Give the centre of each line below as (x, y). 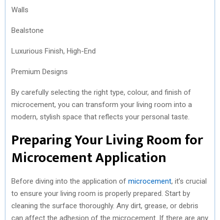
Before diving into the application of (70, 181)
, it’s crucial (189, 181)
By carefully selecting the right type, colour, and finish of (101, 92)
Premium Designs (40, 71)
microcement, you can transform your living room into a (102, 104)
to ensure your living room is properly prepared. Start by (101, 193)
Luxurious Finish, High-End (54, 51)
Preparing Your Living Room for (107, 140)
